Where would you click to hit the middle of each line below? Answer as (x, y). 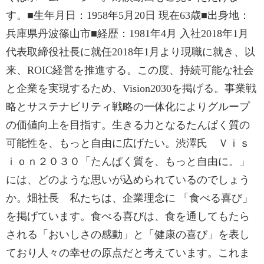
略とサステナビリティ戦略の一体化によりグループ (128, 107)
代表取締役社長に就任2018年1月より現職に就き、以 (131, 52)
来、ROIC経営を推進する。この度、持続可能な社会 (130, 70)
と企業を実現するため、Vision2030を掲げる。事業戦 (131, 88)
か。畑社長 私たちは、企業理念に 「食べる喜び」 (129, 198)
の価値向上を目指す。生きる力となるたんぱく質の (128, 125)
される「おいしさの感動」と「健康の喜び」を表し (128, 235)
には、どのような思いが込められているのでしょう (128, 180)
